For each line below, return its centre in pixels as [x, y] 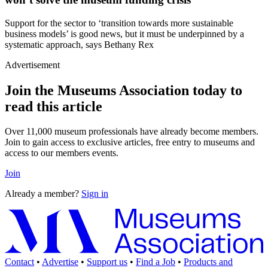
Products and [208, 261]
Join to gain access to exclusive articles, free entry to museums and [130, 142]
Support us [107, 261]
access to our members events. [62, 153]
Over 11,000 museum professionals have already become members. [132, 132]
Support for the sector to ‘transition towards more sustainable [119, 23]
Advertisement [32, 65]
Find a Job [156, 261]
